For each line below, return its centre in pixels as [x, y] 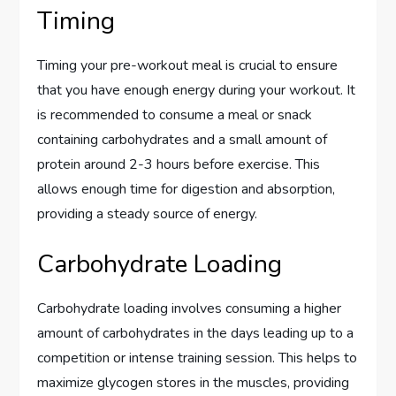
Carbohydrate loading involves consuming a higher [190, 308]
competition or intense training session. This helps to [198, 358]
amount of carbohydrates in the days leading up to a [196, 333]
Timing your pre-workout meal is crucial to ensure [188, 65]
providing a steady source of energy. [148, 213]
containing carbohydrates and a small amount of [183, 139]
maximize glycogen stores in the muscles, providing [194, 382]
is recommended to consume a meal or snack [175, 114]
